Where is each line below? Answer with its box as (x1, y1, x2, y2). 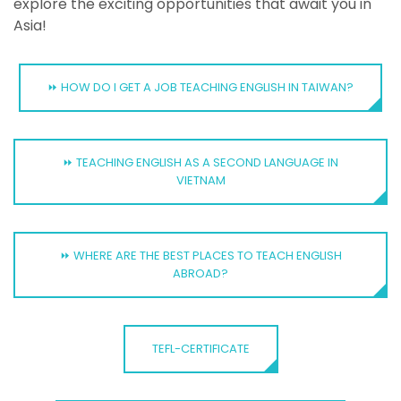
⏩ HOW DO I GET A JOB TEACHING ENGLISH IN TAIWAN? (47, 78, 354, 96)
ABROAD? (173, 264, 228, 282)
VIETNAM (175, 171, 226, 189)
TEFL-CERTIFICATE (151, 339, 250, 357)
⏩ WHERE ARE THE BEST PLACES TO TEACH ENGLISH (59, 246, 342, 264)
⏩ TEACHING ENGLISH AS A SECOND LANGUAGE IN (63, 153, 338, 171)
